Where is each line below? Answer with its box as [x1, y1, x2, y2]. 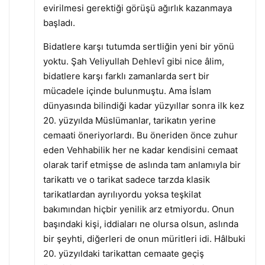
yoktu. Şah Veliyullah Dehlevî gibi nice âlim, [43, 55, 224, 67]
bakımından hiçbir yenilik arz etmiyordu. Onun [43, 203, 234, 215]
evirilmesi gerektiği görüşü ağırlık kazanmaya [43, 2, 232, 14]
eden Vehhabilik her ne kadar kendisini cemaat [43, 144, 238, 156]
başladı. [43, 17, 75, 28]
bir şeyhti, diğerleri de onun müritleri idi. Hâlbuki [43, 232, 245, 244]
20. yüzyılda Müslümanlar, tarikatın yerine [43, 114, 216, 126]
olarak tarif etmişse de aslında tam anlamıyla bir [43, 159, 241, 170]
